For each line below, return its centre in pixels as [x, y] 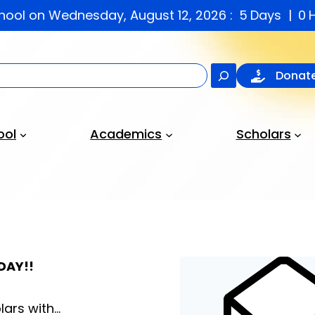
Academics [126, 134]
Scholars [263, 134]
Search [258, 72]
